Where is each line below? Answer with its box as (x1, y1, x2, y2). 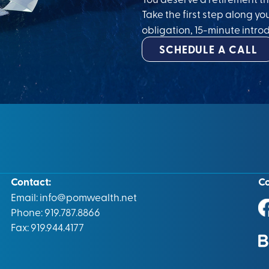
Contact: (10, 174, 51, 189)
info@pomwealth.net (39, 190, 137, 204)
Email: (10, 190, 40, 204)
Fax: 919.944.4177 (10, 220, 84, 234)
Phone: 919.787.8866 (10, 205, 100, 219)
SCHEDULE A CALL (159, 41, 258, 57)
